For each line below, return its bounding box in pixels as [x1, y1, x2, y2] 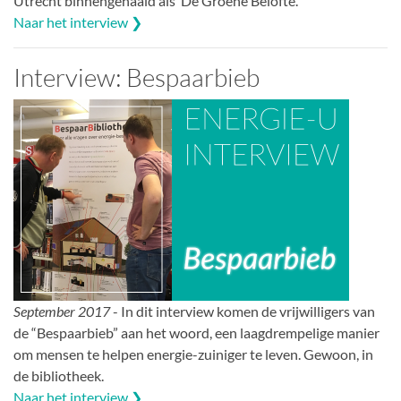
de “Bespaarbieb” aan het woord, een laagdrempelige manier [13, 324, 380, 341]
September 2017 [13, 303, 110, 320]
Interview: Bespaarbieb [13, 62, 260, 92]
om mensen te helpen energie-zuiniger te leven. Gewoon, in [13, 346, 373, 363]
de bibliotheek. [13, 367, 104, 384]
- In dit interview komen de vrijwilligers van [110, 303, 375, 320]
